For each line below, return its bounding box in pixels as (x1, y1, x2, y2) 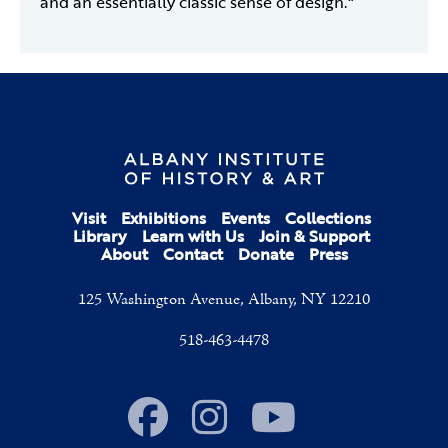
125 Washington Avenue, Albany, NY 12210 (78, 289, 370, 312)
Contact (162, 242, 223, 267)
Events (221, 206, 270, 231)
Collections (285, 206, 371, 231)
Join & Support (259, 224, 370, 249)
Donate (237, 242, 294, 267)
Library (73, 224, 127, 249)
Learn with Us (142, 224, 244, 249)
